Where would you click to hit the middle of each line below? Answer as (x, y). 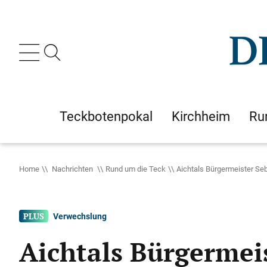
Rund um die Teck (136, 169)
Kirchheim (201, 116)
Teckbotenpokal (106, 116)
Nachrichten (72, 169)
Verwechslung (80, 216)
